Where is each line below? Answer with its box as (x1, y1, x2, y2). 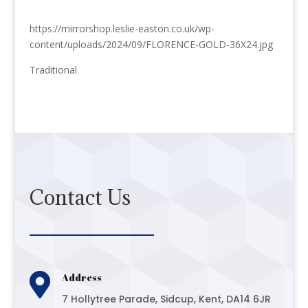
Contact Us (29, 184, 131, 210)
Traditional (29, 63, 77, 76)
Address (61, 270, 102, 284)
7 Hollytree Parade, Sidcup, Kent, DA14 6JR (61, 291, 271, 306)
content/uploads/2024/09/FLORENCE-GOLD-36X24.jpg (29, 37, 273, 51)
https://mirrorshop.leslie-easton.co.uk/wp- (29, 21, 214, 35)
